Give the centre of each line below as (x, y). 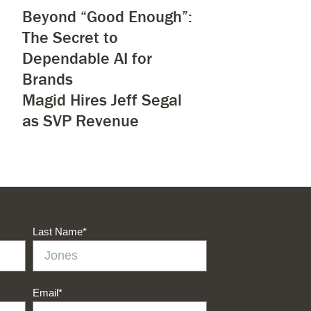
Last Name (58, 231)
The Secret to (70, 37)
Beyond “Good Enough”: (107, 16)
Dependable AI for (87, 58)
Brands (47, 78)
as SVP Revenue (80, 120)
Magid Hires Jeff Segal (102, 99)
